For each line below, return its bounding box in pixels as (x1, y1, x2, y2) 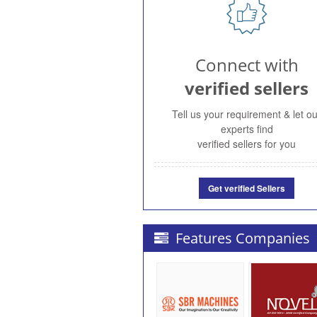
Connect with (195, 52, 299, 76)
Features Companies (172, 228, 310, 248)
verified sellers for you (197, 136, 296, 151)
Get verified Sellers (208, 181, 286, 195)
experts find (220, 121, 273, 136)
